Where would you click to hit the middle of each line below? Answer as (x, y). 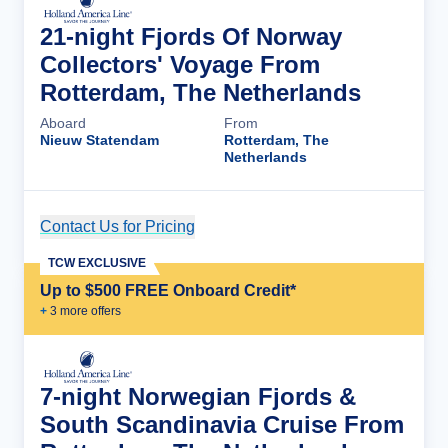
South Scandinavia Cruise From (222, 424)
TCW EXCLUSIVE (97, 263)
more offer (86, 311)
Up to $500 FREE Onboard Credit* (168, 290)
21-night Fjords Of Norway (191, 36)
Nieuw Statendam (99, 140)
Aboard (63, 123)
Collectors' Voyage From (180, 64)
